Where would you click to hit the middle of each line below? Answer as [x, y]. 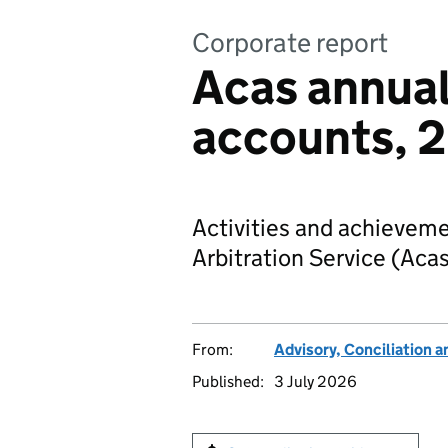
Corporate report [290, 42]
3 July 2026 [315, 381]
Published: [228, 381]
